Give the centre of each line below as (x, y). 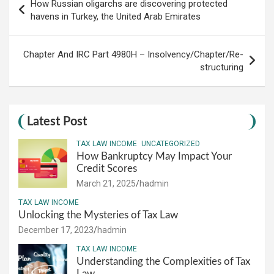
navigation (43, 13)
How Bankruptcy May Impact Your (154, 156)
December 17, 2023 (56, 230)
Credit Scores (108, 168)
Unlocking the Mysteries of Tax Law (98, 215)
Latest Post (57, 121)
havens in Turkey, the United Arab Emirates (116, 16)
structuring (222, 67)
